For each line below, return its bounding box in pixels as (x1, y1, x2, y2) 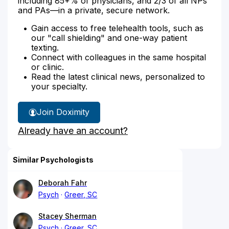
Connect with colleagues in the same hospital (31, 52, 206, 62)
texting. (31, 42, 59, 53)
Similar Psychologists (13, 155, 94, 164)
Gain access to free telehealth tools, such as (31, 22, 203, 33)
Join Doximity (37, 107, 89, 117)
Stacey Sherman (38, 211, 97, 220)
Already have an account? (18, 125, 128, 136)
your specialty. (31, 81, 87, 91)
